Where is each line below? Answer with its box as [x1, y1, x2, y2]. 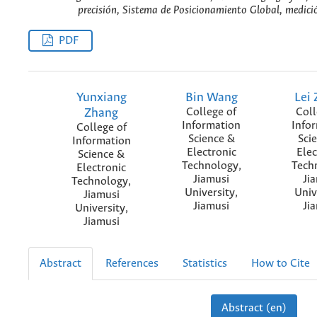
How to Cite [251, 258, 310, 270]
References [105, 258, 158, 270]
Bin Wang [185, 90, 238, 105]
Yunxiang [76, 90, 127, 105]
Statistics [183, 258, 227, 270]
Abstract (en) [221, 302, 287, 314]
